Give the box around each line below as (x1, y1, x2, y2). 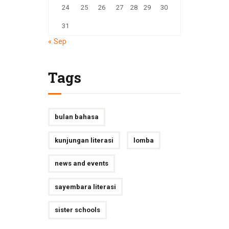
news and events (54, 159, 108, 168)
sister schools (54, 206, 100, 214)
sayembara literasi (54, 182, 116, 191)
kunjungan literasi (54, 136, 113, 144)
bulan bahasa (54, 112, 99, 121)
